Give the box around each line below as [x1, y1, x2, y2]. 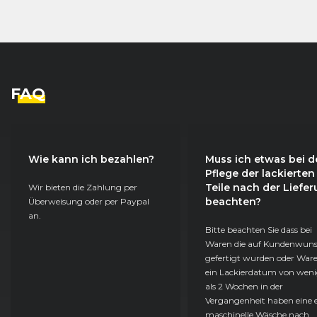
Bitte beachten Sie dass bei [205, 224, 312, 235]
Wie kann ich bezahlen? [28, 152, 154, 166]
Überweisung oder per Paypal [28, 195, 149, 207]
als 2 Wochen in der [205, 280, 283, 292]
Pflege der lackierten [205, 166, 315, 180]
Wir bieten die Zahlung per [28, 181, 137, 192]
